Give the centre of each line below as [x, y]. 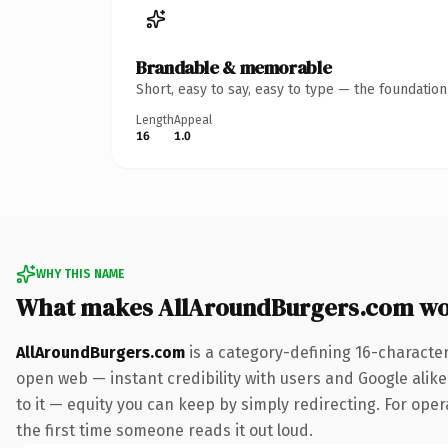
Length [155, 119]
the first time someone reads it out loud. [164, 430]
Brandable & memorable [234, 67]
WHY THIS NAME [80, 273]
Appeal [193, 119]
